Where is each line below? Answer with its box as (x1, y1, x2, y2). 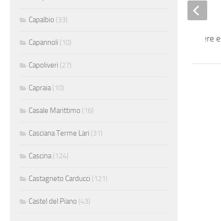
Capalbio (29, 15, 54, 24)
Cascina (29, 151, 51, 160)
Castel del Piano (29, 196, 77, 206)
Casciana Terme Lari (29, 128, 89, 138)
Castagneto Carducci (29, 174, 90, 183)
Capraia (29, 83, 51, 92)
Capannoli (29, 37, 58, 47)
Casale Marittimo (29, 106, 80, 115)
